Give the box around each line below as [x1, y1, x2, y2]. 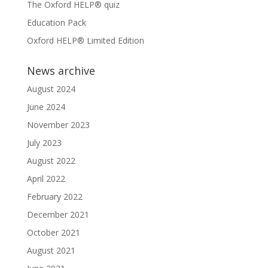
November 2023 [26, 118, 90, 130]
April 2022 [26, 172, 65, 184]
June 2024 [26, 100, 65, 112]
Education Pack [26, 16, 86, 28]
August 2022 [26, 154, 75, 166]
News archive [26, 63, 95, 78]
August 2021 [26, 244, 75, 256]
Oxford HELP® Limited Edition [26, 34, 144, 46]
